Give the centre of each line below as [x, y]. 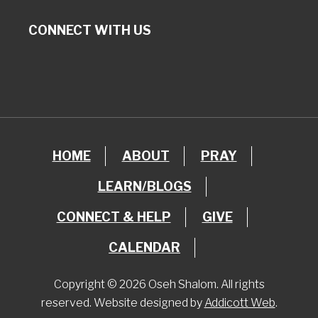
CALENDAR [144, 248]
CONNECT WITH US [90, 31]
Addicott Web [240, 303]
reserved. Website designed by [122, 303]
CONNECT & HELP [114, 217]
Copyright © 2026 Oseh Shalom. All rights [159, 285]
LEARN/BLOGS [144, 187]
